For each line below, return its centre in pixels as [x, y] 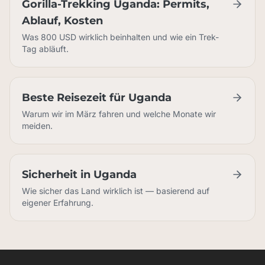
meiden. [37, 126]
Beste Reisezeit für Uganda [97, 98]
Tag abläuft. [45, 49]
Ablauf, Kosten [62, 21]
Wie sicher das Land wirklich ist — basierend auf [116, 191]
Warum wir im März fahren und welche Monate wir [119, 114]
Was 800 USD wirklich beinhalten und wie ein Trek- [120, 37]
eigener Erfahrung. [58, 203]
